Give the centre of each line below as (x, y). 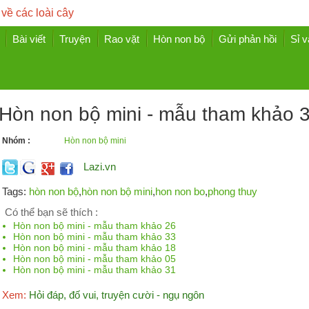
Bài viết (29, 39)
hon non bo (180, 191)
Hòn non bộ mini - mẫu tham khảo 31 (95, 270)
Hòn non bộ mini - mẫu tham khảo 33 (95, 237)
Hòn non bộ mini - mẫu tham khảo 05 (95, 259)
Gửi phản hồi (248, 39)
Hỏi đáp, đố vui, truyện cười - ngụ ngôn (115, 295)
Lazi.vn (99, 167)
